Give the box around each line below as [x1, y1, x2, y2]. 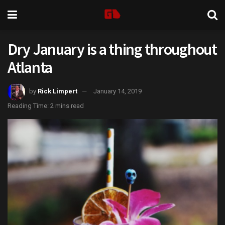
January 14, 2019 [93, 87, 142, 95]
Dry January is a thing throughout [8, 39, 217, 59]
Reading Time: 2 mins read [8, 101, 84, 109]
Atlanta [8, 57, 53, 77]
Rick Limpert [38, 87, 77, 95]
